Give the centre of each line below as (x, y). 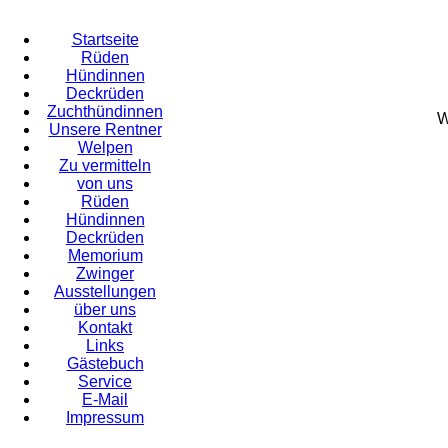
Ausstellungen (105, 291)
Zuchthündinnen (105, 111)
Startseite (105, 39)
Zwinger (105, 273)
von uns (105, 183)
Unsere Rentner (105, 129)
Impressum (105, 417)
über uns (105, 309)
